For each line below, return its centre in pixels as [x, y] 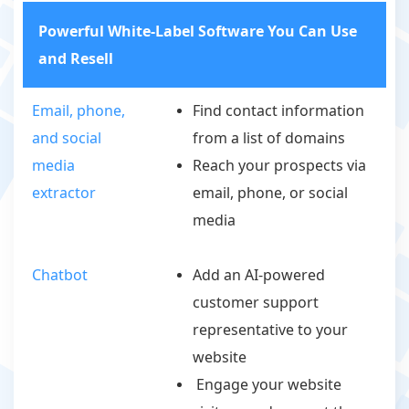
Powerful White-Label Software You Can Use [198, 31]
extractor [64, 193]
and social [67, 138]
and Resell [76, 59]
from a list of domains [269, 138]
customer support [256, 303]
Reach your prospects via [279, 166]
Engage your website [267, 385]
